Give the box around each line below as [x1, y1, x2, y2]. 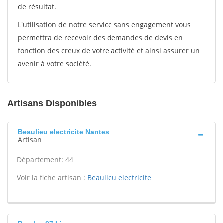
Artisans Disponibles [7, 98, 97, 108]
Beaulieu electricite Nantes [18, 128, 109, 136]
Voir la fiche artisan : [17, 173, 87, 182]
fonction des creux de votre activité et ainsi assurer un [18, 46, 200, 55]
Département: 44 [17, 155, 73, 164]
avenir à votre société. [18, 59, 91, 68]
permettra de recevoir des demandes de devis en [18, 33, 183, 42]
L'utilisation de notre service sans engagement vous [18, 20, 191, 29]
